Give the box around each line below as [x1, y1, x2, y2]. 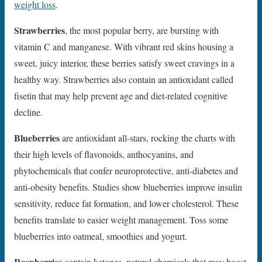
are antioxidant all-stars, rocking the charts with [62, 132, 235, 144]
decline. [14, 106, 43, 119]
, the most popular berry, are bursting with [65, 24, 219, 37]
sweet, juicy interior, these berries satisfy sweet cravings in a [14, 57, 235, 70]
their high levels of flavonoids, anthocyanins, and [14, 148, 194, 161]
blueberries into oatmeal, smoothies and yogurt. [14, 230, 187, 243]
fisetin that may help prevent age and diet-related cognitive [14, 89, 227, 102]
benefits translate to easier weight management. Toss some [14, 213, 228, 226]
